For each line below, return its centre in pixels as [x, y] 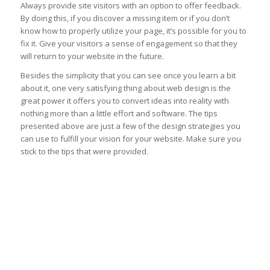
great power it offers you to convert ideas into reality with [124, 101]
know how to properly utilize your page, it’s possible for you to [133, 31]
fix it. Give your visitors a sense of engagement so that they [129, 44]
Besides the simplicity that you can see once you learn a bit [128, 76]
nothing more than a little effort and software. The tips [119, 114]
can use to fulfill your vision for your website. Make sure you [130, 139]
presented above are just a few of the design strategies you [130, 126]
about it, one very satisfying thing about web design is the [125, 88]
